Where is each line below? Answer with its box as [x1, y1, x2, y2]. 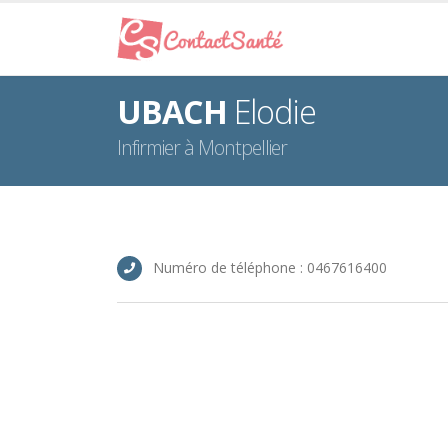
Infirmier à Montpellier [117, 134, 287, 161]
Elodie [227, 90, 316, 133]
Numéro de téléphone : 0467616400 [153, 258, 387, 277]
